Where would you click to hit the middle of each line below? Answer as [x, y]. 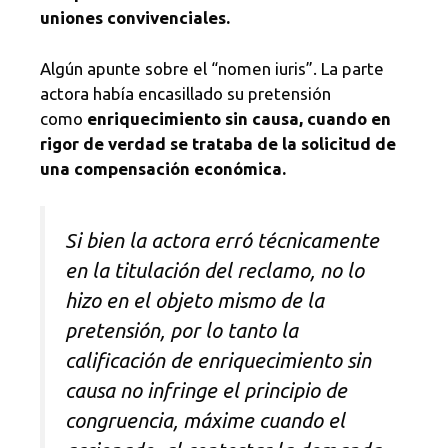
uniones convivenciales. [135, 18]
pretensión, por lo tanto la [181, 331]
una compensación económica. [163, 168]
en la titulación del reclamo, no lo [214, 271]
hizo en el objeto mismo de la [194, 301]
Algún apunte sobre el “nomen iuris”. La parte [212, 68]
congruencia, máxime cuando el [205, 421]
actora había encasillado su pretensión [185, 93]
